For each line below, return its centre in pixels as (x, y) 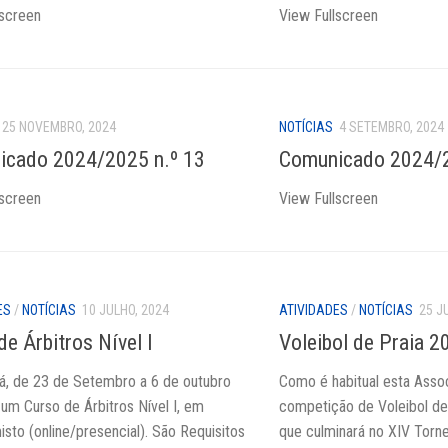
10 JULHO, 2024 (125, 309)
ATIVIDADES (313, 309)
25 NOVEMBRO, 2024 (59, 126)
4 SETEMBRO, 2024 (391, 126)
